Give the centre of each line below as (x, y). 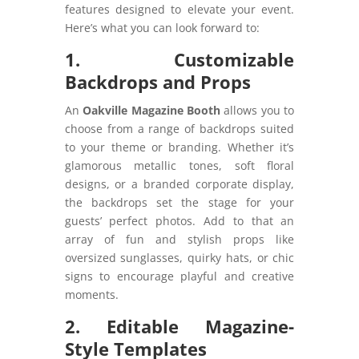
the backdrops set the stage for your (179, 202)
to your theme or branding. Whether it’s (179, 147)
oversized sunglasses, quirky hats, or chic (179, 257)
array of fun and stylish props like (179, 239)
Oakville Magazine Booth (151, 110)
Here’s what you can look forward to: (162, 27)
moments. (91, 294)
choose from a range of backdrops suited (179, 128)
